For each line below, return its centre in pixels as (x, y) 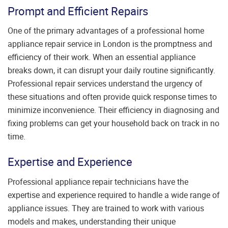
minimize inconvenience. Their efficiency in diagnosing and (113, 110)
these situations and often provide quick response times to (112, 97)
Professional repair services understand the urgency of (105, 84)
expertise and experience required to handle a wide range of (114, 195)
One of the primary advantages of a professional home (106, 31)
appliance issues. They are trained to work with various (106, 208)
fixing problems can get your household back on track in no (113, 123)
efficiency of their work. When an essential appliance (102, 57)
